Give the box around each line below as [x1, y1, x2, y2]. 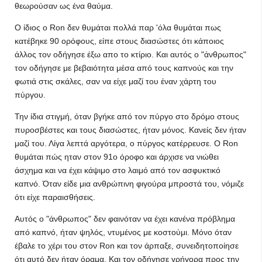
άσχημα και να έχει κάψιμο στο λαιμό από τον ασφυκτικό [15, 166, 220, 175]
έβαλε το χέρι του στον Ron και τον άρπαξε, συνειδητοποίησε [15, 241, 239, 250]
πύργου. [15, 90, 46, 99]
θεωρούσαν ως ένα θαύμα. [15, 1, 113, 11]
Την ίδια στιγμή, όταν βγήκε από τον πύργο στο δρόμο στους [15, 112, 239, 121]
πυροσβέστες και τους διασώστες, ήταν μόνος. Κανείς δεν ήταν [15, 125, 246, 135]
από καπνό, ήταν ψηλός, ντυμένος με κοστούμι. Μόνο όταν [15, 227, 232, 237]
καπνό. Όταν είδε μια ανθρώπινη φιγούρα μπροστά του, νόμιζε [15, 179, 244, 188]
